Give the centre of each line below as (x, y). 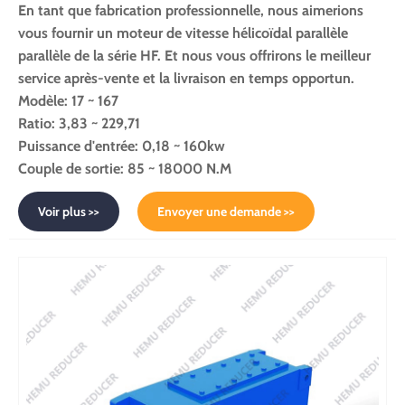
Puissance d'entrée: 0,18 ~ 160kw (122, 146)
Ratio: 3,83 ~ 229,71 (79, 124)
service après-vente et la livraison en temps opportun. (186, 79)
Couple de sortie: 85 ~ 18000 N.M (125, 169)
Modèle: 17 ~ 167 (68, 101)
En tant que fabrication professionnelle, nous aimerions (191, 11)
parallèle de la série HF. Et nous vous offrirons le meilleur (194, 56)
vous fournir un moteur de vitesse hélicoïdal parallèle (183, 33)
